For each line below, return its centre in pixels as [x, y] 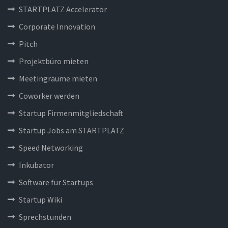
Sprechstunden [45, 217]
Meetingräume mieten [58, 79]
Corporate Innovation [57, 27]
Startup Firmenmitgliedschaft [71, 113]
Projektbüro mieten [54, 61]
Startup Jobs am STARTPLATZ [72, 131]
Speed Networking [51, 148]
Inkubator [36, 165]
